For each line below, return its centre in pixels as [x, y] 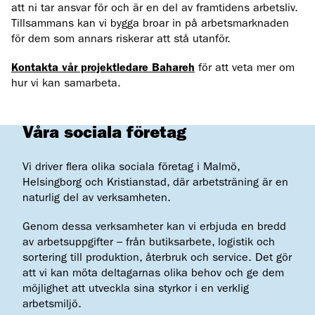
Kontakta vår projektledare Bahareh [103, 69]
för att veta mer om [245, 69]
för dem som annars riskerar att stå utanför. [121, 40]
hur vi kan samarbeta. [66, 84]
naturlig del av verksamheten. [97, 199]
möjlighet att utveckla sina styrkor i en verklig [136, 289]
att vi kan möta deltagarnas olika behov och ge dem [153, 274]
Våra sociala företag [104, 134]
